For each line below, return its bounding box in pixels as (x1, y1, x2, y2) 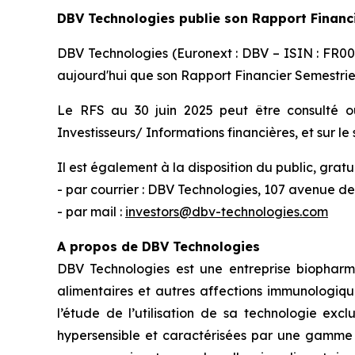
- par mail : (57, 204, 125, 220)
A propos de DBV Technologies (57, 239, 264, 255)
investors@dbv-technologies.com (125, 204, 328, 220)
